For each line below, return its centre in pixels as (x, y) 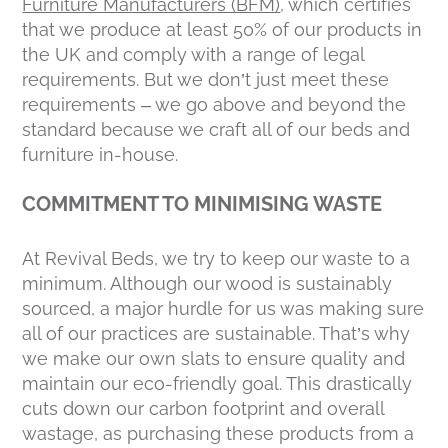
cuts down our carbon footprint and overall (203, 408)
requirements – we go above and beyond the (214, 104)
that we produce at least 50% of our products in (222, 29)
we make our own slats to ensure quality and (214, 358)
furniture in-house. (100, 154)
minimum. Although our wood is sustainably (207, 283)
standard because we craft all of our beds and (216, 129)
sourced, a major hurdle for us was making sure (223, 308)
